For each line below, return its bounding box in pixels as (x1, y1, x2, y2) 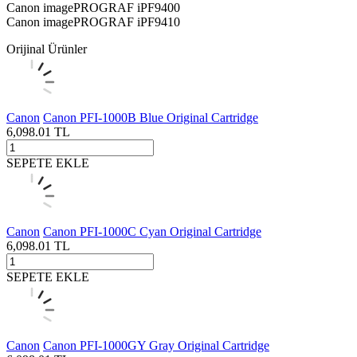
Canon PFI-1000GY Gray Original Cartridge (43, 338, 269, 352)
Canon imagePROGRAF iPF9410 (6, 14, 180, 29)
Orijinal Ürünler (6, 41, 87, 56)
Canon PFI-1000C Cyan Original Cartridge (43, 224, 261, 238)
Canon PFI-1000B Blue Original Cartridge (43, 110, 258, 124)
